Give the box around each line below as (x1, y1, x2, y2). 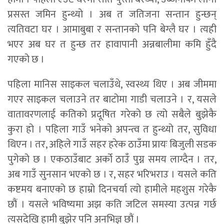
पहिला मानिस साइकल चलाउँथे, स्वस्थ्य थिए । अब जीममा (7, 75, 216, 93)
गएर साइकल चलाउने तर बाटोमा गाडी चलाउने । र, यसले (7, 90, 216, 108)
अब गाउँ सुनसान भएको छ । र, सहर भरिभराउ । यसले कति (7, 165, 216, 183)
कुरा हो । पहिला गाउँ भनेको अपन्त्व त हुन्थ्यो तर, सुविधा (7, 120, 216, 138)
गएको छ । (7, 50, 44, 68)
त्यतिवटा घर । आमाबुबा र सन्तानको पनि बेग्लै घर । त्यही (7, 20, 216, 38)
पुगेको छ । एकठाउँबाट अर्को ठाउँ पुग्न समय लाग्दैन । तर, (7, 150, 216, 168)
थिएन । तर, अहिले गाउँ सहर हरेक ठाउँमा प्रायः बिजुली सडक (7, 135, 216, 153)
